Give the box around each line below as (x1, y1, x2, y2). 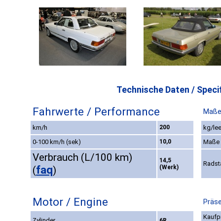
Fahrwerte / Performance (33, 105, 160, 118)
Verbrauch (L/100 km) (33, 151, 132, 164)
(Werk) (159, 164, 179, 171)
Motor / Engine (33, 195, 108, 209)
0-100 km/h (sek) (33, 138, 81, 146)
